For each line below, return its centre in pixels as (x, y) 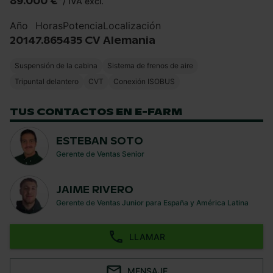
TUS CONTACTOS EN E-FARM (96, 112)
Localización (132, 26)
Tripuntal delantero (47, 82)
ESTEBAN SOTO (100, 141)
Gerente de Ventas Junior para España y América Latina (152, 202)
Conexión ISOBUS (144, 82)
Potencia (83, 26)
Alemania (129, 41)
